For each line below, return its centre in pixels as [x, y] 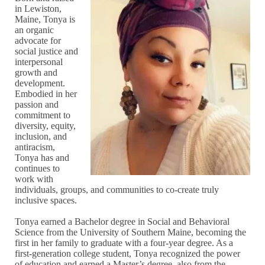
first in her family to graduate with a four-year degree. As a [124, 243]
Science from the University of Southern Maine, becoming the [131, 232]
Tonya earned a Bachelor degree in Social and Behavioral [122, 222]
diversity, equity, [46, 126]
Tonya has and [42, 158]
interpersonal [39, 62]
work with [34, 179]
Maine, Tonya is [45, 20]
